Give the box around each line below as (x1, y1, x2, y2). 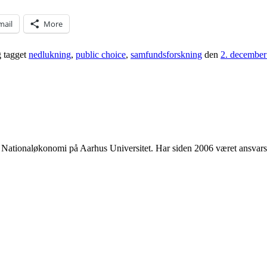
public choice (76, 49, 126, 60)
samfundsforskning (131, 49, 202, 60)
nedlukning (29, 49, 71, 60)
